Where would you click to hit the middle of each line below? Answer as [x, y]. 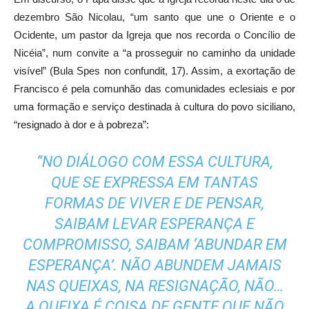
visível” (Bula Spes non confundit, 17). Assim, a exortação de [154, 70]
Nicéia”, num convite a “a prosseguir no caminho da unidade [154, 52]
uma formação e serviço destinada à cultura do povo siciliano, [154, 106]
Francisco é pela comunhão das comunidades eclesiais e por [154, 88]
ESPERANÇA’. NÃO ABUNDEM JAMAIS [154, 265]
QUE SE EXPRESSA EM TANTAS [154, 182]
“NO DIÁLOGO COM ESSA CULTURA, [154, 161]
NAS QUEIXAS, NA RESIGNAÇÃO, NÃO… [154, 286]
